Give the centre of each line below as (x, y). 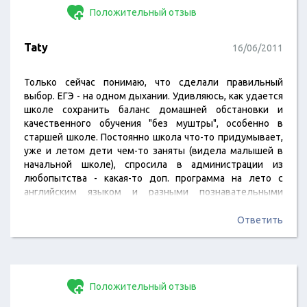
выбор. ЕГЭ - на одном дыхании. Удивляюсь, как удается (153, 96)
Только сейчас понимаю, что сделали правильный (153, 82)
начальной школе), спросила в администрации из (153, 164)
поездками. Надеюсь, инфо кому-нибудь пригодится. (145, 206)
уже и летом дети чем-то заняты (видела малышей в (153, 151)
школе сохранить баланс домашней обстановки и (153, 110)
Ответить (260, 220)
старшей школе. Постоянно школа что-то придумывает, (153, 137)
